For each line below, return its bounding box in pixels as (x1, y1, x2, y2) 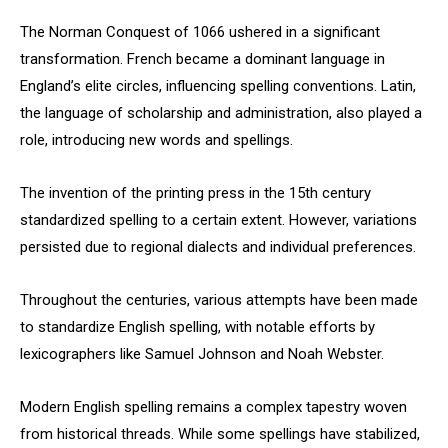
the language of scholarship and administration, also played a (20, 104, 422, 122)
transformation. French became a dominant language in (20, 50, 385, 68)
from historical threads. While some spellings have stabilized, (20, 425, 420, 443)
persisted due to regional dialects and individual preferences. (20, 238, 416, 256)
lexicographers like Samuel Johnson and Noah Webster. (20, 345, 384, 363)
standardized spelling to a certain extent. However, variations (20, 211, 417, 229)
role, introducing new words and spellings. (20, 131, 293, 149)
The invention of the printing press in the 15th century (20, 184, 371, 202)
